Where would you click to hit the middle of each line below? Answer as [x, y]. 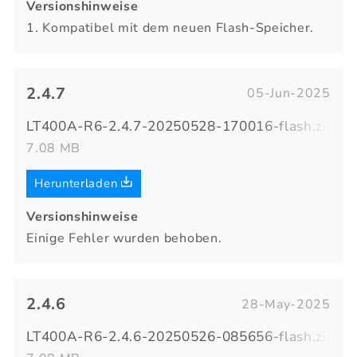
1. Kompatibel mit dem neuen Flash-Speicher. [170, 27]
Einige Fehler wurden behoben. [124, 239]
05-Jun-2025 [289, 94]
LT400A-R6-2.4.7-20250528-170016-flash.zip [181, 126]
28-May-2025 [286, 304]
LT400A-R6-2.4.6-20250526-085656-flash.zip [181, 337]
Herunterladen [78, 183]
